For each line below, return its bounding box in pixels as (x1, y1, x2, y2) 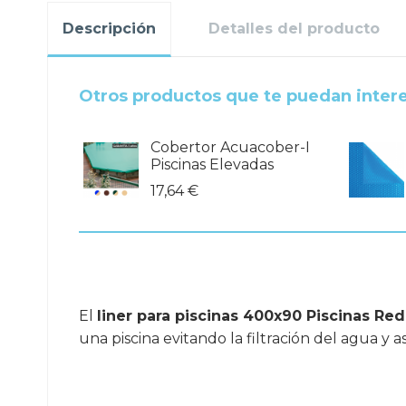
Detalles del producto (208, 20, 380, 38)
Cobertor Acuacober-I (150, 139, 310, 157)
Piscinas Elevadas (150, 156, 274, 174)
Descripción (63, 20, 156, 38)
